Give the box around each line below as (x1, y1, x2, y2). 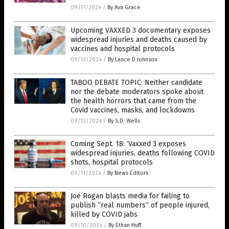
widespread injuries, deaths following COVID (71, 149, 215, 157)
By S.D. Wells (108, 118, 140, 124)
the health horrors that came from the (71, 97, 196, 105)
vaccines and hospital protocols (71, 44, 175, 53)
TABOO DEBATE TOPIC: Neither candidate (71, 78, 202, 87)
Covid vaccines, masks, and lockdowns (71, 106, 195, 114)
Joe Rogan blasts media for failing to (71, 192, 190, 200)
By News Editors (107, 170, 148, 176)
